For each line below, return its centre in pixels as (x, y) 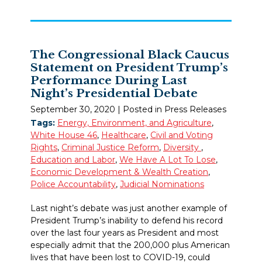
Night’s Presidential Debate (114, 93)
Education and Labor (73, 160)
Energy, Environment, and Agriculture (135, 123)
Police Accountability (73, 185)
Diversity (182, 148)
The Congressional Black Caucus (130, 55)
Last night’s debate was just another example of (129, 208)
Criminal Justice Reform (110, 148)
